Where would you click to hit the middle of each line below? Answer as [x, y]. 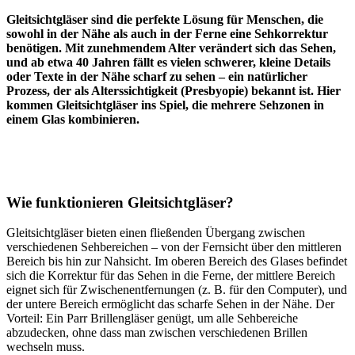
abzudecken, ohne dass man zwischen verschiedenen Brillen [157, 333]
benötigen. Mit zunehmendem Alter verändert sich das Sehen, [171, 48]
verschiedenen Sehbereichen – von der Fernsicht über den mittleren [174, 247]
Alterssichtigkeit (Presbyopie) [170, 90]
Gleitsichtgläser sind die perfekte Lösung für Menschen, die [165, 19]
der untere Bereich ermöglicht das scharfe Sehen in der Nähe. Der [170, 304]
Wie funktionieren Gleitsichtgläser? [120, 202]
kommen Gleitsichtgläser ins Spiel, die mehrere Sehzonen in [165, 105]
